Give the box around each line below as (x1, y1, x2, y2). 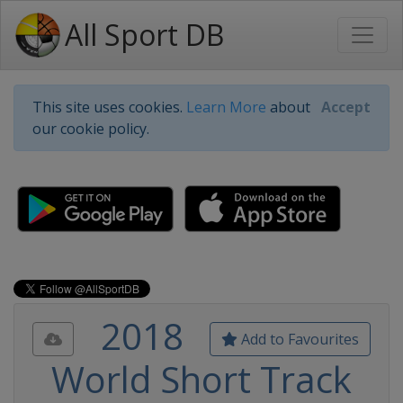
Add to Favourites (237, 329, 359, 349)
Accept (321, 97, 371, 117)
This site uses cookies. (32, 97, 186, 117)
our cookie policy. (32, 119, 149, 139)
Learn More (186, 97, 266, 117)
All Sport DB (65, 15, 224, 54)
